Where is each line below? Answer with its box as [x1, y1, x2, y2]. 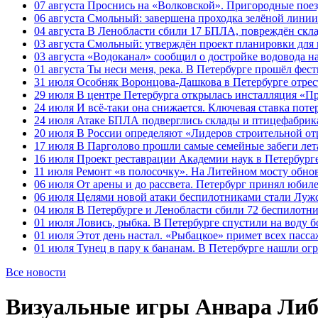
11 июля [34, 165, 73, 177]
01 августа [34, 63, 84, 75]
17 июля [34, 140, 74, 152]
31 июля [34, 76, 74, 88]
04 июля [34, 204, 74, 216]
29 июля [34, 89, 74, 101]
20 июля [34, 127, 74, 139]
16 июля [34, 153, 74, 165]
